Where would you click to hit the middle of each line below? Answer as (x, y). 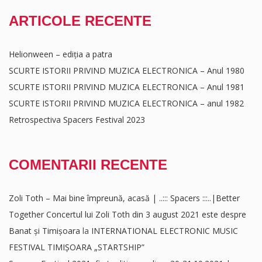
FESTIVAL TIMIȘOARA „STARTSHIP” (77, 247)
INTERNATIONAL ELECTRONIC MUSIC (165, 231)
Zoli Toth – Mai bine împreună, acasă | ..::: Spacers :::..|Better (124, 198)
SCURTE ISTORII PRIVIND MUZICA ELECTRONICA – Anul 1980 (127, 70)
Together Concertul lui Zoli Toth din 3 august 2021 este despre (127, 214)
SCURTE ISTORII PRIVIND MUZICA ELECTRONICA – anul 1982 (126, 103)
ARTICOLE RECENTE (80, 21)
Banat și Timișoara (44, 231)
